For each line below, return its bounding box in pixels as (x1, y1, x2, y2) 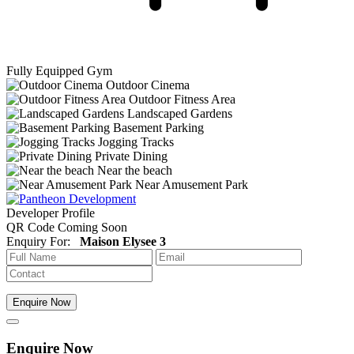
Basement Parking (113, 120, 204, 134)
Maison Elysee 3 (80, 234, 166, 248)
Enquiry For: (6, 234, 80, 248)
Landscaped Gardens (127, 106, 232, 120)
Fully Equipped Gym (6, 63, 112, 77)
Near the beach (97, 163, 172, 177)
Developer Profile (6, 205, 95, 220)
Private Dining (95, 149, 168, 163)
